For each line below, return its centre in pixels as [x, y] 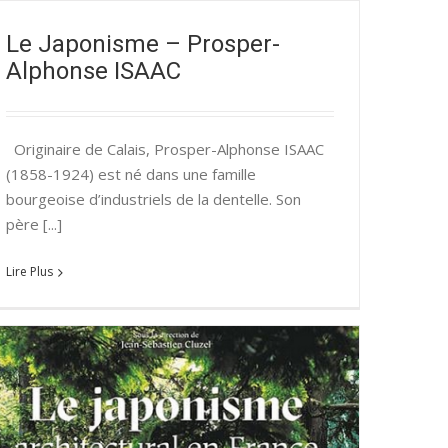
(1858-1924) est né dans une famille [131, 174]
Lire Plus [29, 272]
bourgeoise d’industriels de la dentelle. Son [153, 199]
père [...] [34, 224]
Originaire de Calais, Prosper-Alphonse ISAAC [165, 149]
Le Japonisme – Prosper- [143, 43]
